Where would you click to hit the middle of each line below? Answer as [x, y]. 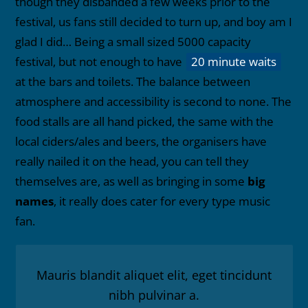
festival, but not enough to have [100, 62]
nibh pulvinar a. [154, 295]
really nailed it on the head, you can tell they [132, 162]
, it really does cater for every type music [162, 201]
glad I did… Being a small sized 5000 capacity [133, 42]
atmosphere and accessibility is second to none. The [154, 102]
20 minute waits [234, 62]
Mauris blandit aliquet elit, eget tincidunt [154, 275]
